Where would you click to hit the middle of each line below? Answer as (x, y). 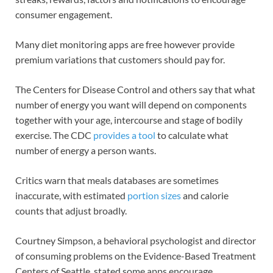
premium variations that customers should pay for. (120, 60)
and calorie (205, 196)
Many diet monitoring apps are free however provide (125, 44)
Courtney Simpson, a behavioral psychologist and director (136, 241)
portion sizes (154, 196)
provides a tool (124, 135)
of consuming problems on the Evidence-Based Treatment (136, 256)
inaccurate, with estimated (71, 196)
